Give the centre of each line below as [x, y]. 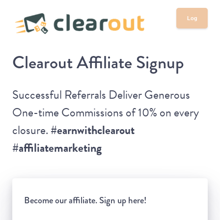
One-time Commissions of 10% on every [106, 113]
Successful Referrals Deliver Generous [101, 95]
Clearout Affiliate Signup [98, 62]
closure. [31, 130]
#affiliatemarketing [57, 148]
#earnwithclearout [93, 130]
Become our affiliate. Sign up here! [85, 200]
